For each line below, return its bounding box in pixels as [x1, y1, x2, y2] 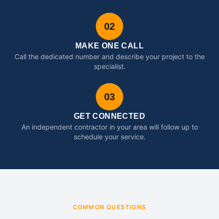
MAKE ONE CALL [75, 42, 144, 50]
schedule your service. [73, 132, 146, 141]
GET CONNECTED [73, 112, 146, 120]
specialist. [93, 62, 126, 70]
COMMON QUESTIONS [72, 203, 147, 211]
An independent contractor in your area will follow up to [21, 123, 198, 131]
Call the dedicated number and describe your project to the [14, 52, 205, 61]
